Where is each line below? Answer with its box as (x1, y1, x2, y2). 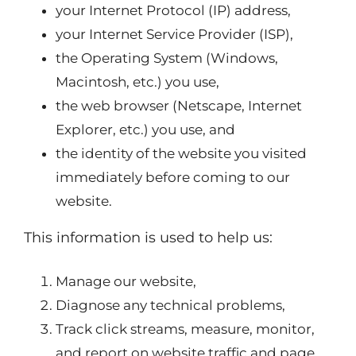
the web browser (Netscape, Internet (56, 98, 302, 114)
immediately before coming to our (56, 169, 290, 185)
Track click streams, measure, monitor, (56, 321, 315, 337)
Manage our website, (56, 273, 196, 289)
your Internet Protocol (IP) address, (56, 2, 291, 18)
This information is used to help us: (24, 229, 273, 246)
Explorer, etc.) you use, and (56, 122, 235, 137)
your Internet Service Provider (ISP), (56, 26, 293, 42)
